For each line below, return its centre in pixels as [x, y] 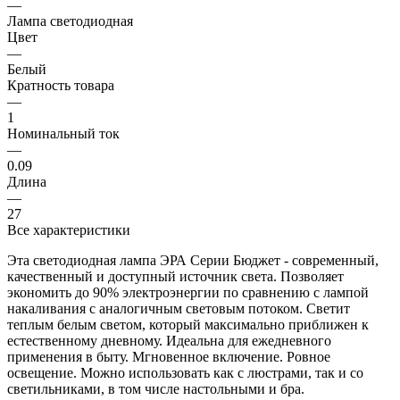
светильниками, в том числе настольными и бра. [156, 388]
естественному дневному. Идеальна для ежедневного [169, 340]
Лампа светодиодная [70, 21]
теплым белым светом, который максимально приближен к [188, 324]
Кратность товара [61, 85]
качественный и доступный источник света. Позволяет [175, 276]
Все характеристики [69, 229]
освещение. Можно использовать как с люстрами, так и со [185, 372]
